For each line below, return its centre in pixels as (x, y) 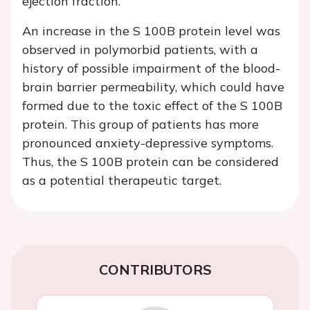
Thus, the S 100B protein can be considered (151, 162)
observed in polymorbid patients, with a (140, 50)
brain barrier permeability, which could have (153, 87)
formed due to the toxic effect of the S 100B (152, 106)
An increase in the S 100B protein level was (151, 31)
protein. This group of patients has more (140, 125)
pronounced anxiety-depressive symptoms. (148, 143)
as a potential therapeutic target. (122, 181)
